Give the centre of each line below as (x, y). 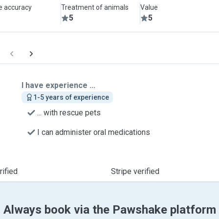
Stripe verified (135, 171)
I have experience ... (58, 85)
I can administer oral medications (94, 132)
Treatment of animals (95, 7)
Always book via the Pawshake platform (109, 210)
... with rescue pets (69, 113)
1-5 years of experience (71, 97)
